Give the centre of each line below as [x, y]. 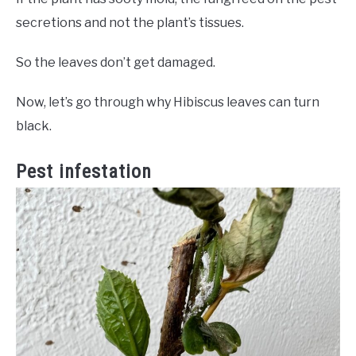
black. [34, 126]
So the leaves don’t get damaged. [116, 63]
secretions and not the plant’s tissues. [130, 23]
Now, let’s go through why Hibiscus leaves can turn [168, 103]
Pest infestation [84, 172]
